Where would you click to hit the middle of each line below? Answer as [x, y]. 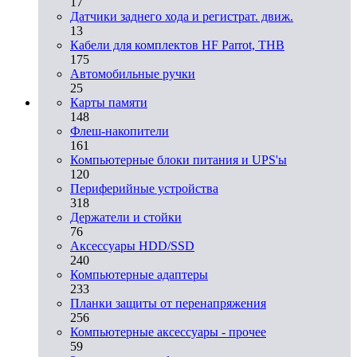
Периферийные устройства [144, 188]
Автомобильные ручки [133, 73]
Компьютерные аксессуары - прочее [168, 331]
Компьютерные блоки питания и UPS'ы [178, 159]
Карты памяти [109, 102]
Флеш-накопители [120, 131]
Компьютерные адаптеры [139, 274]
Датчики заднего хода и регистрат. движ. [182, 16]
